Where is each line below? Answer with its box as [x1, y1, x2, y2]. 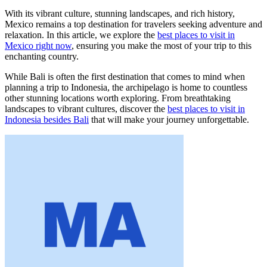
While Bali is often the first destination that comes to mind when [5, 72, 245, 82]
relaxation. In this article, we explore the [5, 30, 157, 41]
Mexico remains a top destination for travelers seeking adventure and [5, 19, 262, 30]
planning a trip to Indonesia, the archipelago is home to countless [5, 82, 247, 93]
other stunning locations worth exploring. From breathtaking [5, 93, 231, 104]
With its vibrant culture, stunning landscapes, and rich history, [5, 8, 235, 19]
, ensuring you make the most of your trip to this [72, 41, 252, 51]
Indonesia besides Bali [5, 114, 89, 125]
